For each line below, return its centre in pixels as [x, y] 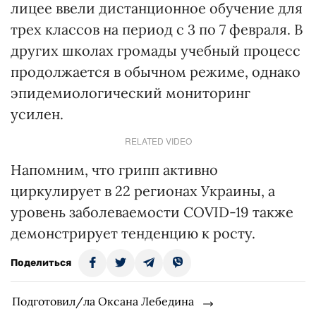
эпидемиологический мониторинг [130, 93]
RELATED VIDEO [158, 141]
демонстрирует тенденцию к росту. [133, 233]
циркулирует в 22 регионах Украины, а [143, 191]
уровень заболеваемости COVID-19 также [152, 212]
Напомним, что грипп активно [114, 170]
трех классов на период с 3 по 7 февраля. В [157, 30]
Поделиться [41, 263]
